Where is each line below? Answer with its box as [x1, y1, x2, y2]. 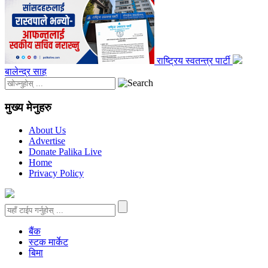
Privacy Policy [29, 168, 84, 179]
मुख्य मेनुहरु [5, 100, 51, 114]
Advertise [29, 136, 65, 147]
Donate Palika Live [29, 147, 102, 157]
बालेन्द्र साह [5, 66, 47, 77]
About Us [29, 125, 66, 136]
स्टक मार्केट [29, 237, 68, 248]
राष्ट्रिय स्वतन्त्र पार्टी [157, 56, 233, 66]
